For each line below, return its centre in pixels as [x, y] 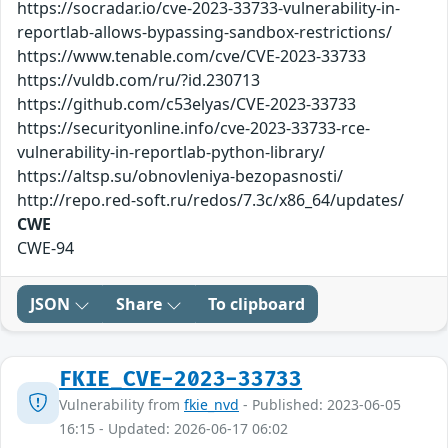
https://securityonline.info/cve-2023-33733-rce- [193, 128]
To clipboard [256, 304]
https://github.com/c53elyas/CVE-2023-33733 [186, 104]
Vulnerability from [121, 405]
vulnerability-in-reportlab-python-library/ [171, 152]
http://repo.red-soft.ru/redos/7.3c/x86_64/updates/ [210, 200]
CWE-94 [45, 248]
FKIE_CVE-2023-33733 [181, 380]
